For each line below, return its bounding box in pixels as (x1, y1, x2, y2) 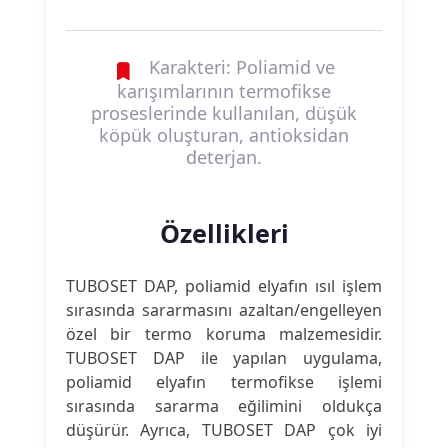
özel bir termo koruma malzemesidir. (65, 323, 383, 346)
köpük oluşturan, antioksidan (99, 123, 349, 148)
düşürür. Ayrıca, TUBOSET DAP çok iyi (65, 419, 383, 442)
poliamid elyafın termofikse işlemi (65, 371, 383, 394)
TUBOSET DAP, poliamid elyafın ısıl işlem (65, 275, 383, 298)
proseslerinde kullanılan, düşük (91, 101, 357, 126)
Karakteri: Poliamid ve (143, 55, 335, 80)
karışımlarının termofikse (117, 79, 331, 104)
